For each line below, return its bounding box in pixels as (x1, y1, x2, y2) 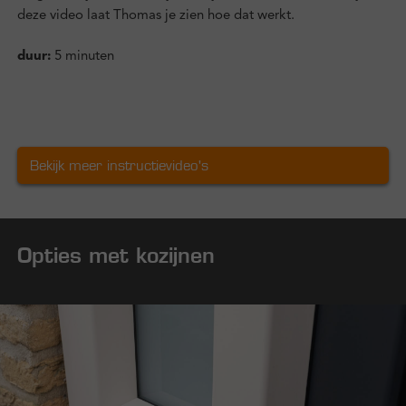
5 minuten (50, 49, 114, 63)
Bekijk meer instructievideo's (29, 157, 208, 175)
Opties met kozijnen (16, 242, 215, 268)
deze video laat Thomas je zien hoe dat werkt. (16, 8, 295, 23)
